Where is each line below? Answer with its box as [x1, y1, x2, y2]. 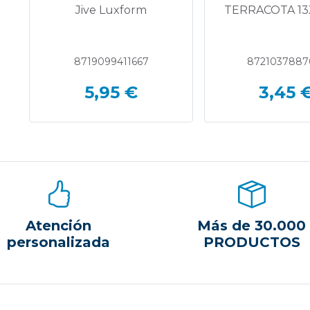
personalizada [7, 234, 110, 250]
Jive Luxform [75, 3, 147, 17]
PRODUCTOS [203, 234, 300, 250]
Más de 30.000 [197, 217, 306, 234]
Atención [26, 217, 91, 234]
